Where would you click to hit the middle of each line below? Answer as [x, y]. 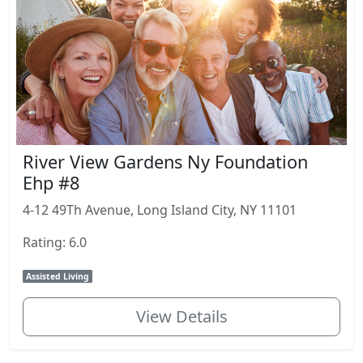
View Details [181, 316]
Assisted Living [58, 276]
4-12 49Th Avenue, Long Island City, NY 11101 [160, 209]
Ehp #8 [51, 182]
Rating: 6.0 [55, 242]
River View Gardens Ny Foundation [165, 161]
